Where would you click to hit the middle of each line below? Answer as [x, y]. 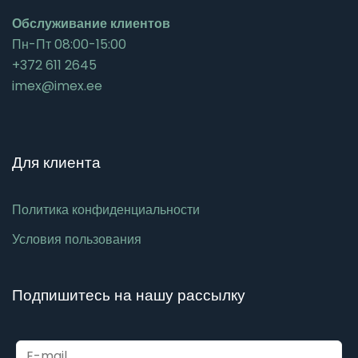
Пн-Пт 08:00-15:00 [69, 45]
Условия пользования [77, 240]
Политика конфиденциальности [106, 210]
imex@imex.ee [57, 86]
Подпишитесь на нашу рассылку [129, 296]
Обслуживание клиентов [91, 24]
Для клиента [56, 162]
